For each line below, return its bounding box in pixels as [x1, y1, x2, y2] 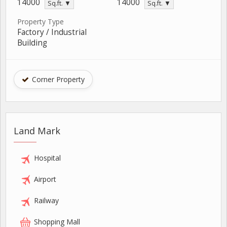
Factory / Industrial [17, 26, 87, 37]
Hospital [34, 153, 61, 163]
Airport [34, 174, 56, 184]
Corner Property [30, 74, 85, 84]
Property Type [17, 16, 64, 26]
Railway [34, 195, 59, 205]
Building [17, 37, 47, 48]
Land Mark [14, 124, 60, 137]
